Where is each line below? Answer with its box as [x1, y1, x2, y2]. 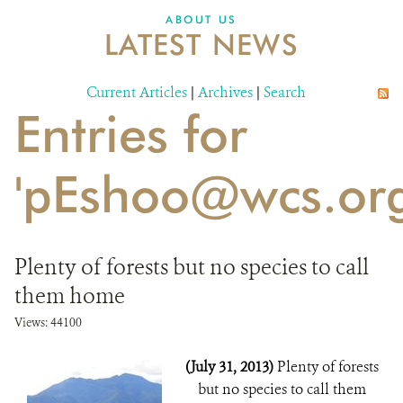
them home [14, 282, 125, 310]
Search [264, 83, 306, 102]
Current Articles [86, 83, 187, 102]
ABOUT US [166, 13, 237, 26]
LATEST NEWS [103, 27, 300, 62]
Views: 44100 [14, 315, 82, 330]
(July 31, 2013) [185, 357, 277, 376]
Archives [198, 83, 253, 102]
